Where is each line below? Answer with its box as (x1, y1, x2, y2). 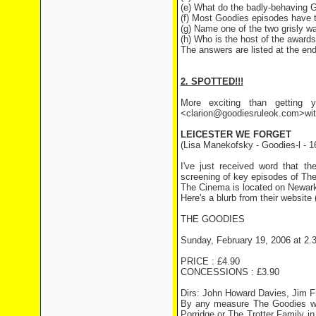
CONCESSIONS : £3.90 (180, 267, 279, 277)
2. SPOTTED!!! (180, 76, 243, 87)
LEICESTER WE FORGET (180, 129, 291, 140)
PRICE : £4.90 (180, 256, 240, 267)
